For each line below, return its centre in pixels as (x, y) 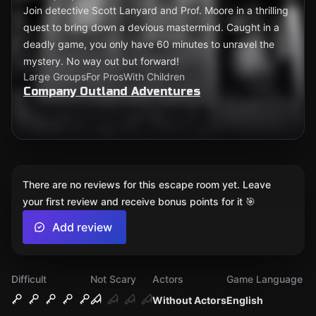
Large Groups (55, 77)
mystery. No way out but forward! (101, 61)
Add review (82, 227)
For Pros (105, 77)
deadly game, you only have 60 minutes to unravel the (149, 44)
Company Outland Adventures (112, 91)
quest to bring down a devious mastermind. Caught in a (151, 27)
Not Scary (113, 279)
